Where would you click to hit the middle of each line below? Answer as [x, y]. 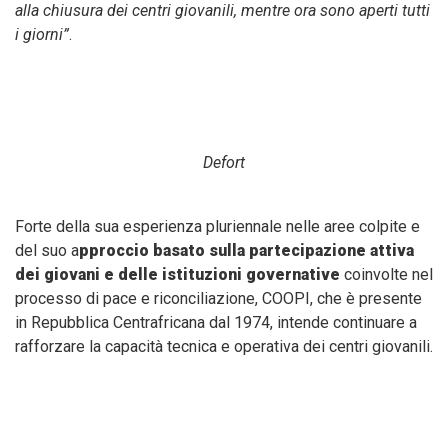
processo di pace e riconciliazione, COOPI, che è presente [218, 299]
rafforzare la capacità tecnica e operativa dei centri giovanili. [224, 347]
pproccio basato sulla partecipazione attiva [246, 251]
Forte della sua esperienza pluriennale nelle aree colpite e [217, 227]
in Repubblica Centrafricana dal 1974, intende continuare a [216, 323]
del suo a [47, 251]
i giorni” [42, 35]
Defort [224, 163]
